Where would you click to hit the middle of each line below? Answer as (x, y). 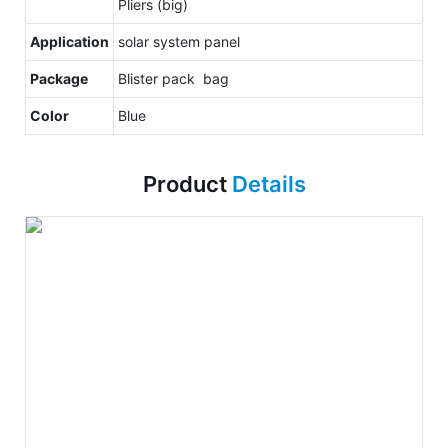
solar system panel (179, 41)
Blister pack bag (173, 78)
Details (268, 183)
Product (187, 183)
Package (59, 78)
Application (69, 41)
